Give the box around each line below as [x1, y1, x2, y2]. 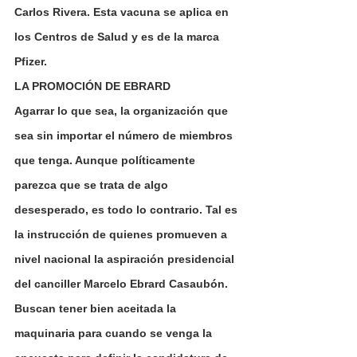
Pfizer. [14, 54, 47, 68]
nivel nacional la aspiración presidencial [14, 252, 237, 265]
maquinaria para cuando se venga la [14, 326, 215, 339]
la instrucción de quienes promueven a [14, 227, 230, 241]
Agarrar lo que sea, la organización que [14, 104, 231, 117]
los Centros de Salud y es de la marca [14, 29, 222, 43]
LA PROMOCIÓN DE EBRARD [14, 79, 171, 92]
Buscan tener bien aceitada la [14, 301, 179, 315]
